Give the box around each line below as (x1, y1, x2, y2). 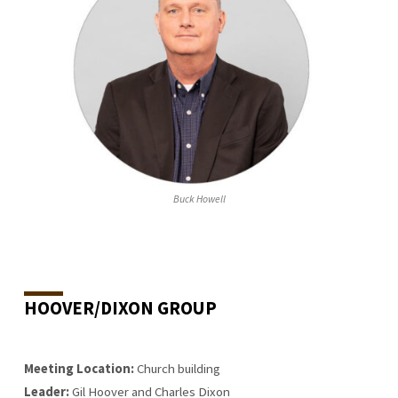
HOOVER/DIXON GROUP (23, 297, 217, 321)
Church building (133, 360, 220, 377)
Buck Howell (172, 191, 226, 205)
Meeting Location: (23, 360, 134, 377)
